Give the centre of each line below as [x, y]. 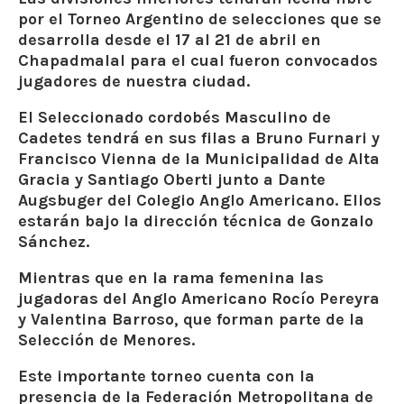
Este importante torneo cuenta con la [166, 376]
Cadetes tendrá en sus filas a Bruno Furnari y [199, 138]
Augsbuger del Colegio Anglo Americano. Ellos [200, 201]
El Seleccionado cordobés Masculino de [174, 118]
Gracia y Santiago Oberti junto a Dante [172, 180]
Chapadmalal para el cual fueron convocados [198, 61]
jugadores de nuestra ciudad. [134, 82]
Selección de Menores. [106, 340]
